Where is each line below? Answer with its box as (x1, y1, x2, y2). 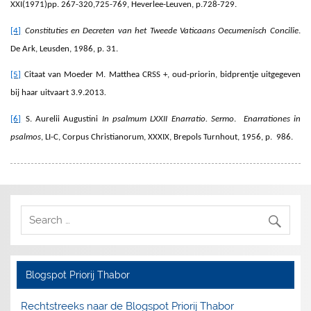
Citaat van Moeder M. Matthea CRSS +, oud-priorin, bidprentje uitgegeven (24, 70, 301, 80)
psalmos (10, 132, 42, 142)
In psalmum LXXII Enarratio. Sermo (98, 114, 234, 124)
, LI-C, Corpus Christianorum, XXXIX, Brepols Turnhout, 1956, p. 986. (41, 132, 294, 142)
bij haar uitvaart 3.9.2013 (10, 88, 105, 98)
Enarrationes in (243, 114, 301, 124)
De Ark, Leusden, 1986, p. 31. (10, 44, 119, 53)
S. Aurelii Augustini (25, 114, 99, 124)
